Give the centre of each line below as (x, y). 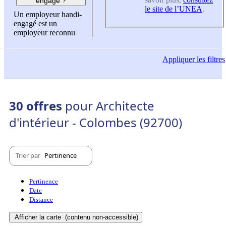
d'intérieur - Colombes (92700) (96, 122)
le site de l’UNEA (174, 9)
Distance (41, 199)
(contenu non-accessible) (101, 217)
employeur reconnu (44, 33)
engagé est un (35, 24)
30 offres (37, 105)
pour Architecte (110, 105)
